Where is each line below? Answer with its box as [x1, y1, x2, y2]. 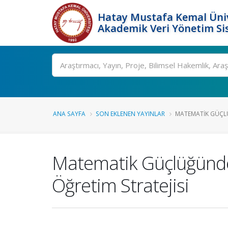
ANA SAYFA [53, 109, 85, 118]
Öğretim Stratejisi [52, 173, 189, 198]
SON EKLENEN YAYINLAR [96, 109, 165, 118]
